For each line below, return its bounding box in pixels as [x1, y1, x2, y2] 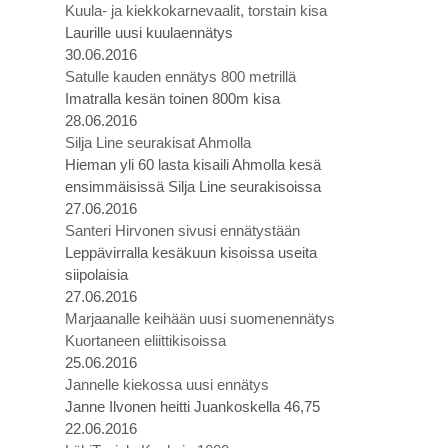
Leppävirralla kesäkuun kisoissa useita [65, 244, 317, 261]
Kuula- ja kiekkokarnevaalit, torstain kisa [65, 2, 327, 19]
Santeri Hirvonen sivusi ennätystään [65, 222, 300, 239]
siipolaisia [65, 266, 128, 283]
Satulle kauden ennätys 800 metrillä [65, 68, 296, 85]
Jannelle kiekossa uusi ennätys [65, 376, 269, 393]
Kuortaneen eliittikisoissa [65, 332, 226, 349]
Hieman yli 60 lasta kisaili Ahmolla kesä [65, 156, 321, 173]
